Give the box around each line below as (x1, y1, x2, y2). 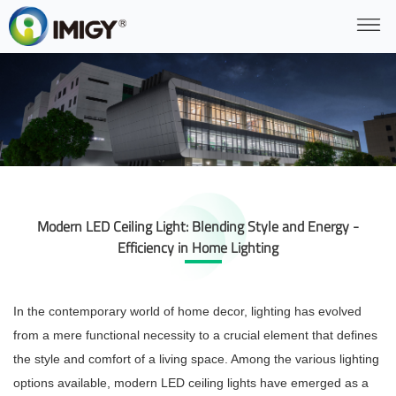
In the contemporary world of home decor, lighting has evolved (13, 304, 362, 319)
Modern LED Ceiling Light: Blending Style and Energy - (37, 216, 359, 238)
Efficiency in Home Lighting (118, 237, 278, 259)
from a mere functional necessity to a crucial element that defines (13, 328, 377, 343)
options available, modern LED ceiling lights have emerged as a (13, 376, 369, 391)
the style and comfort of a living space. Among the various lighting (13, 352, 379, 367)
